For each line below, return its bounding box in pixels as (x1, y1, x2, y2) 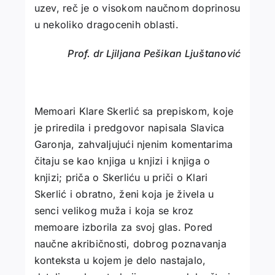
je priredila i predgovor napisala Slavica (34, 122, 225, 134)
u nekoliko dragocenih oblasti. (34, 18, 179, 31)
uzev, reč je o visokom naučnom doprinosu (34, 2, 241, 15)
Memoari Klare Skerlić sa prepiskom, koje (34, 105, 234, 118)
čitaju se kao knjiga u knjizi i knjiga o (34, 155, 211, 168)
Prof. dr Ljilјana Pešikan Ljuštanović (68, 47, 241, 60)
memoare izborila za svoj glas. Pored (34, 221, 213, 234)
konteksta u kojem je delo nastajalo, (34, 254, 206, 267)
